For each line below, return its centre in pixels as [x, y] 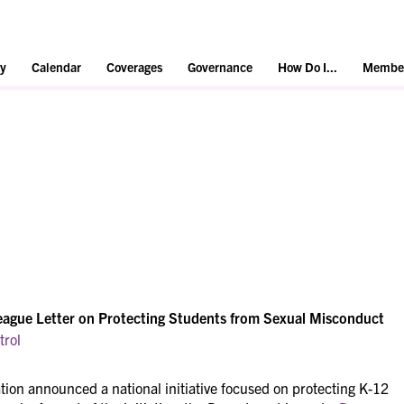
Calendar [56, 67]
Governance [220, 67]
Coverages [134, 67]
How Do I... [308, 67]
